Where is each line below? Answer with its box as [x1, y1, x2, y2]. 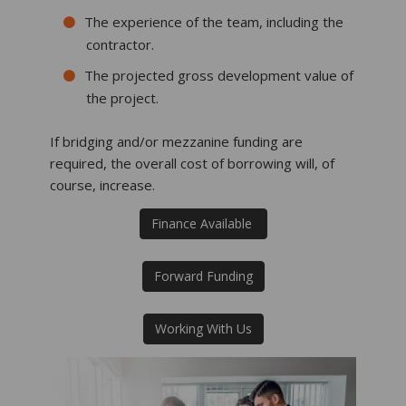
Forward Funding [153, 267, 253, 285]
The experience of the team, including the [84, 13, 343, 31]
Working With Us [154, 320, 252, 337]
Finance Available [150, 215, 256, 232]
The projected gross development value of [84, 66, 353, 84]
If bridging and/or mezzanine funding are [50, 132, 303, 150]
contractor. [86, 35, 154, 53]
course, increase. [50, 176, 155, 194]
